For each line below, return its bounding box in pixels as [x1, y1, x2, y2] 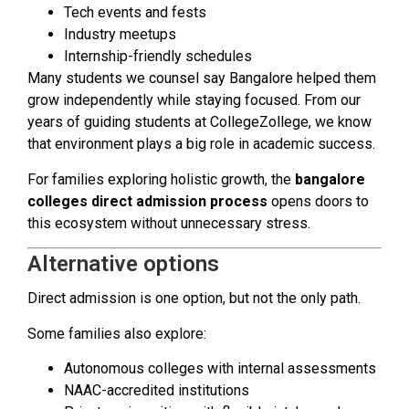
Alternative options [27, 251, 219, 278]
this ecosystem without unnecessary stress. [27, 214, 310, 232]
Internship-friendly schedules [64, 47, 252, 66]
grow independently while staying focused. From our [27, 91, 361, 110]
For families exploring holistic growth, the [27, 170, 295, 188]
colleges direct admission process [27, 192, 267, 210]
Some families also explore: [27, 324, 206, 342]
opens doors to [267, 192, 369, 210]
